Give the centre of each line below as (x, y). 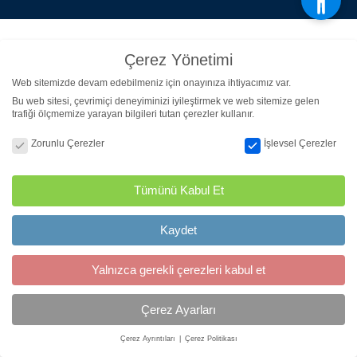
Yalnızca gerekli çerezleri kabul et (178, 269)
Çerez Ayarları (178, 309)
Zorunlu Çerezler (68, 143)
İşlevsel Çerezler (300, 143)
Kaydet (178, 230)
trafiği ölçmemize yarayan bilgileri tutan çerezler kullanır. (133, 114)
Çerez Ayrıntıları (149, 339)
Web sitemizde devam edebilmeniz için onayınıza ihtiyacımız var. (151, 83)
